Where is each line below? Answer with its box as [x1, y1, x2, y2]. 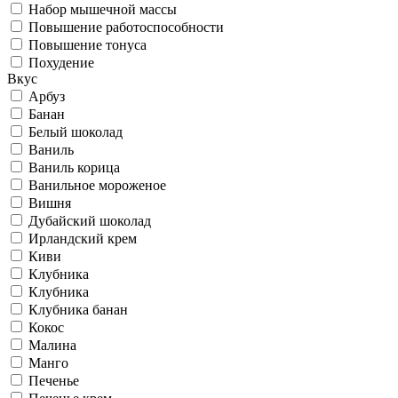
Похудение [28, 54, 94, 70]
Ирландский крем [28, 230, 137, 246]
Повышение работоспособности [28, 19, 224, 35]
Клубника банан [28, 301, 128, 317]
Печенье [28, 372, 79, 388]
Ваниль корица [28, 159, 120, 175]
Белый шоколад [28, 123, 123, 139]
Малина [28, 337, 76, 353]
